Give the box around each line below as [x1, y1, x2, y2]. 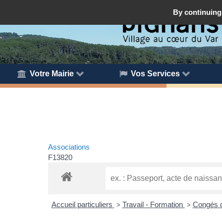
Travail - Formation [122, 200, 185, 209]
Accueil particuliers [51, 200, 114, 209]
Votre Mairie [30, 69, 74, 78]
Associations [48, 142, 90, 151]
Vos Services [131, 69, 180, 78]
